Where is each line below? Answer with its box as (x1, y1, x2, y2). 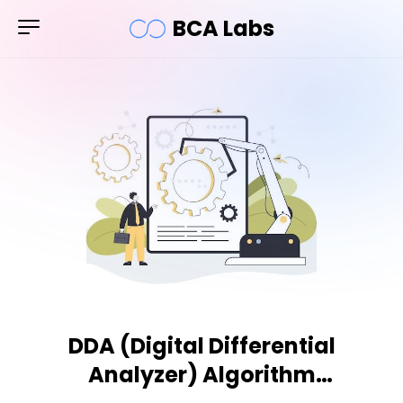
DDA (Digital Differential (67, 331, 336, 361)
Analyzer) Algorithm (87, 360, 316, 390)
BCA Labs (172, 13, 274, 43)
